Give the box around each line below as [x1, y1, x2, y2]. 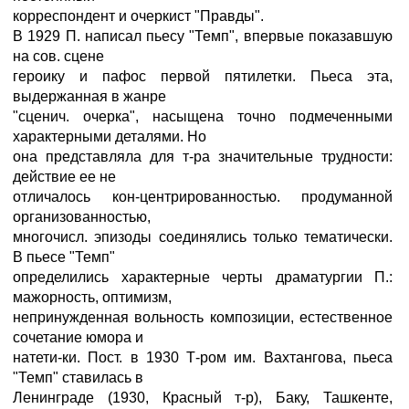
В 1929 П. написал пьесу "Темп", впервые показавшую [13, 28, 393, 44]
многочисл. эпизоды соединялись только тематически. [13, 229, 393, 245]
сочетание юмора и [13, 330, 143, 345]
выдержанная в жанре [13, 89, 166, 104]
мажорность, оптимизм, [13, 289, 172, 305]
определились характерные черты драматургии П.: [13, 269, 393, 285]
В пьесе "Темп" [13, 249, 115, 265]
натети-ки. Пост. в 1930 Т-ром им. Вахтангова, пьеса [13, 350, 393, 365]
